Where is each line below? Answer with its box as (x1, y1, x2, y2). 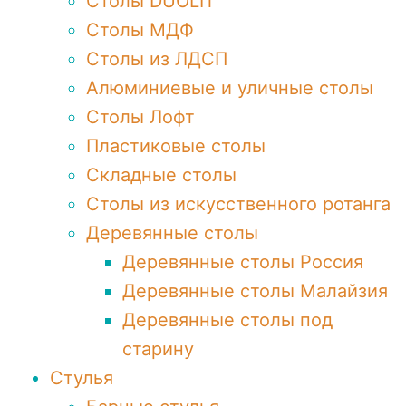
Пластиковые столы (86, 135, 266, 157)
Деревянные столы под (122, 309, 333, 331)
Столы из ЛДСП (86, 48, 227, 70)
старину (122, 338, 194, 360)
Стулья (50, 367, 113, 389)
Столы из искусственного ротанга (86, 193, 391, 215)
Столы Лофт (86, 106, 195, 128)
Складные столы (86, 164, 237, 186)
